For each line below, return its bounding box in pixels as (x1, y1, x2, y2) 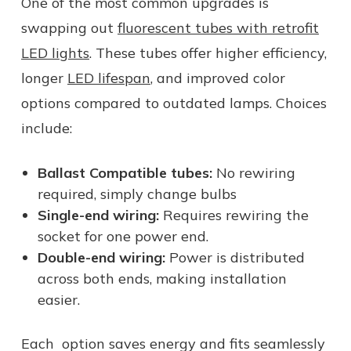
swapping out (21, 18, 118, 37)
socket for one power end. (37, 226, 208, 245)
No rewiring (215, 163, 295, 182)
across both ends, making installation (37, 269, 287, 288)
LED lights (21, 43, 89, 62)
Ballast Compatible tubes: (37, 163, 216, 182)
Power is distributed (165, 248, 305, 266)
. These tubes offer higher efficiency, (89, 43, 327, 62)
